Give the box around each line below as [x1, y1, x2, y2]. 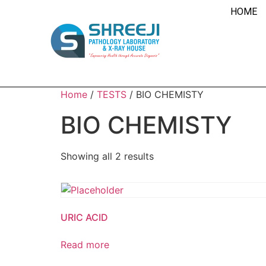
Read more [61, 239, 109, 251]
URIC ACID [61, 211, 108, 223]
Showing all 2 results [61, 150, 154, 162]
